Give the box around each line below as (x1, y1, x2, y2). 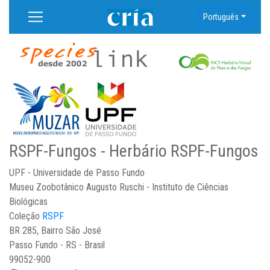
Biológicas (9, 196, 48, 207)
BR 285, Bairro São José (9, 225, 101, 236)
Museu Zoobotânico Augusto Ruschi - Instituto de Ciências (9, 181, 228, 193)
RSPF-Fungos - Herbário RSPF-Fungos (9, 141, 259, 161)
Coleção (9, 210, 42, 222)
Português (203, 11, 239, 22)
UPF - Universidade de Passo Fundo (9, 167, 145, 178)
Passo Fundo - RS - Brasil (9, 239, 105, 251)
